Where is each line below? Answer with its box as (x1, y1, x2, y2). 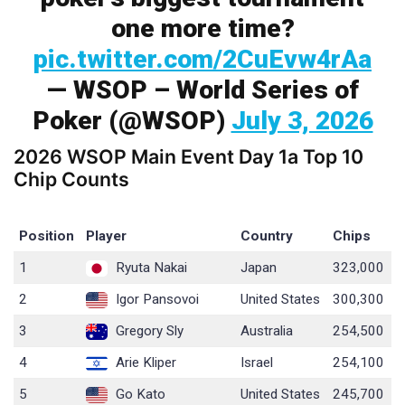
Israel (240, 353, 274, 371)
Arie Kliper (112, 353, 177, 371)
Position (19, 227, 75, 244)
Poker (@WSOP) (32, 105, 231, 136)
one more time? (110, 13, 295, 43)
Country (240, 227, 294, 244)
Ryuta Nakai (112, 259, 188, 276)
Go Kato (112, 385, 166, 402)
